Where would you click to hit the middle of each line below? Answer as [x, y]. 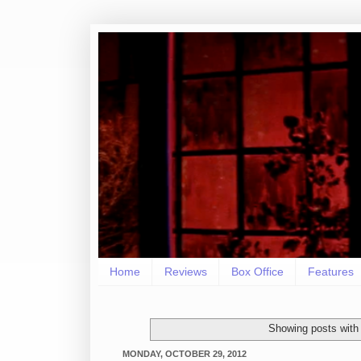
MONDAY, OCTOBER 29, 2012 [185, 353]
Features [331, 272]
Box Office [257, 272]
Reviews [186, 272]
